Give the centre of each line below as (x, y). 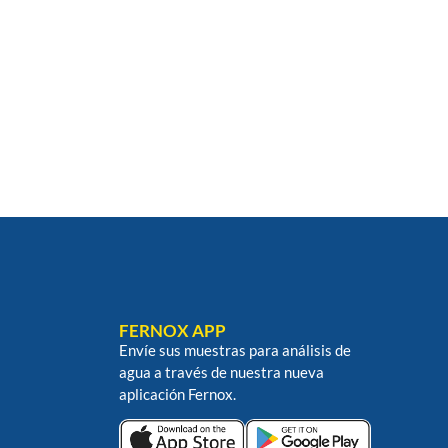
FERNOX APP (172, 330)
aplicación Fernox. (177, 393)
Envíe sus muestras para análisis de (234, 349)
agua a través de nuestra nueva (221, 371)
